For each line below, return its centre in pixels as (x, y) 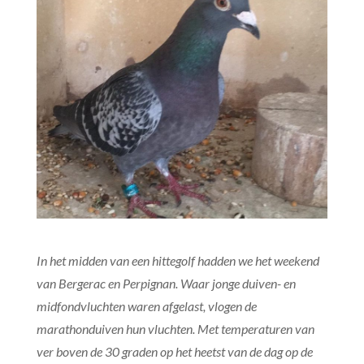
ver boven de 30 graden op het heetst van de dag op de (174, 351)
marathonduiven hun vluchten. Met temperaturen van (175, 328)
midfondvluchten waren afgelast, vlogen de (146, 305)
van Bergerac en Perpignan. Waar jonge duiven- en (166, 283)
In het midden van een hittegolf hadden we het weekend (178, 260)
